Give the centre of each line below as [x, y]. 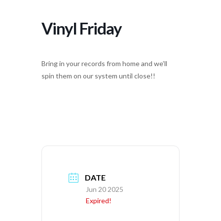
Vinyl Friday [82, 28]
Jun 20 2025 [105, 189]
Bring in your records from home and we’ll [104, 64]
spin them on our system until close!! [98, 76]
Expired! [99, 201]
